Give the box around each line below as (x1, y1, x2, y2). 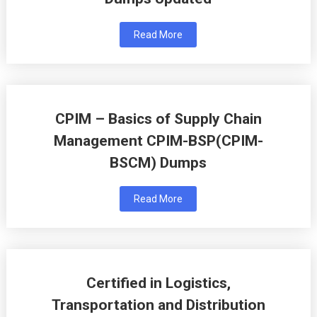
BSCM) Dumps (110, 154, 207, 172)
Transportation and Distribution (51, 296, 265, 314)
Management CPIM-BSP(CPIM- (53, 132, 263, 150)
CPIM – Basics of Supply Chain (54, 110, 262, 128)
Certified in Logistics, (86, 275, 231, 292)
